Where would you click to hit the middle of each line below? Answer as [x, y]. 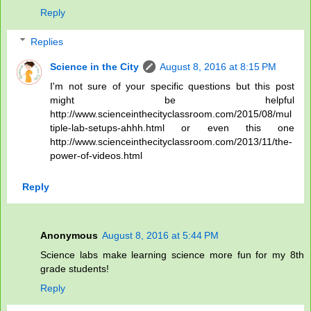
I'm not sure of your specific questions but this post [172, 86]
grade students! [75, 268]
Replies [47, 41]
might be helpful [172, 100]
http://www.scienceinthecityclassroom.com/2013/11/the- [171, 141]
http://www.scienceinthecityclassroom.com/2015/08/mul [171, 114]
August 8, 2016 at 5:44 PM [160, 235]
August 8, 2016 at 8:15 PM [218, 66]
